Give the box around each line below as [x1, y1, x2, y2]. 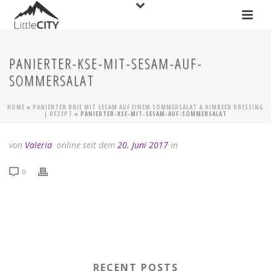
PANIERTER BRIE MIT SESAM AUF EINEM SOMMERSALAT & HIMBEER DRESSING [33, 103, 264, 111]
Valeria [25, 139, 52, 151]
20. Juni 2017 [117, 139, 168, 151]
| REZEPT [44, 109, 73, 118]
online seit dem [54, 139, 117, 151]
